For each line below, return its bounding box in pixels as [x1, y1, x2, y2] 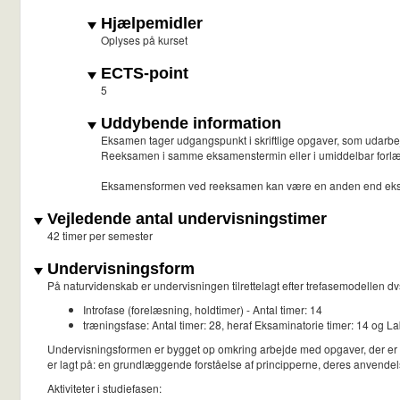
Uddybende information [96, 114, 281, 133]
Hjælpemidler [96, 14, 203, 33]
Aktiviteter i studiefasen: [47, 380, 162, 396]
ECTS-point [96, 64, 188, 83]
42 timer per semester [47, 228, 153, 244]
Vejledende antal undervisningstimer [43, 210, 327, 229]
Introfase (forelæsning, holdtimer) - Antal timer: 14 [83, 302, 322, 318]
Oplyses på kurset [101, 32, 187, 48]
